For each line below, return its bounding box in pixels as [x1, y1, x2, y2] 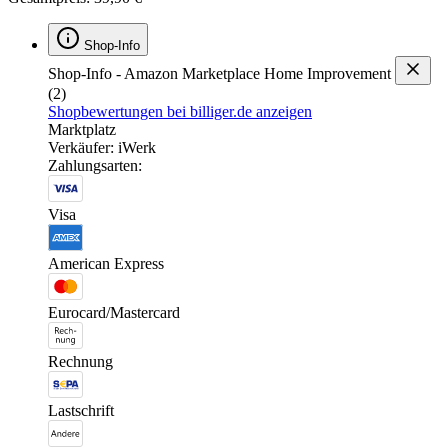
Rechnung [48, 352, 113, 370]
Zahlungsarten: [48, 156, 142, 174]
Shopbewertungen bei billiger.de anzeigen [48, 102, 312, 120]
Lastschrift [48, 401, 114, 419]
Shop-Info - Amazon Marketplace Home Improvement [48, 64, 391, 82]
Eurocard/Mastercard [48, 303, 180, 321]
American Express [48, 254, 164, 272]
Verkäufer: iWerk [48, 138, 156, 156]
